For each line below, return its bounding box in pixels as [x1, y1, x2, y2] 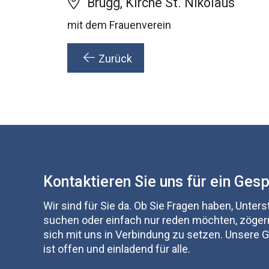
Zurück [98, 52, 132, 65]
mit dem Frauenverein [67, 19, 171, 32]
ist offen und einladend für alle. [43, 242, 190, 255]
